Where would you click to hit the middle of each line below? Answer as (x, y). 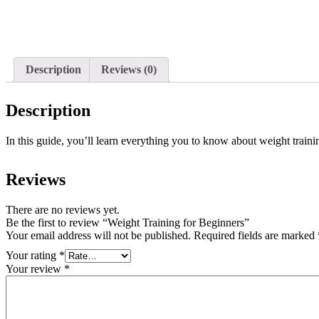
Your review (35, 269)
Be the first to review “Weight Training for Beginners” (127, 223)
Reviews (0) (129, 70)
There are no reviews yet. (63, 210)
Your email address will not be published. (98, 235)
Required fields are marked (256, 235)
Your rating (32, 255)
